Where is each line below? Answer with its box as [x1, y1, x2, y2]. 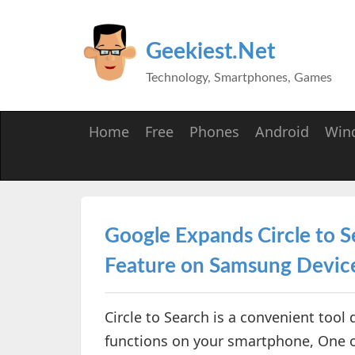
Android [255, 122, 309, 141]
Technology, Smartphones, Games [146, 71, 332, 84]
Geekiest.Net [146, 40, 275, 63]
